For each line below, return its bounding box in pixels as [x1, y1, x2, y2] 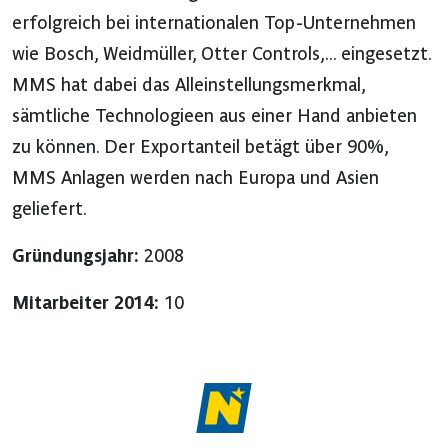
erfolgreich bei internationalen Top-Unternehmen [12, 11, 416, 33]
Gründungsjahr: [12, 244, 139, 266]
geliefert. [12, 197, 87, 219]
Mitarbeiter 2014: [12, 291, 159, 313]
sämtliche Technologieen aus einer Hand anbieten [12, 104, 417, 126]
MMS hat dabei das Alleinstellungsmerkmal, [12, 73, 365, 95]
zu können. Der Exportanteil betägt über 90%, [12, 135, 388, 157]
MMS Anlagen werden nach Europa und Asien [12, 166, 379, 188]
